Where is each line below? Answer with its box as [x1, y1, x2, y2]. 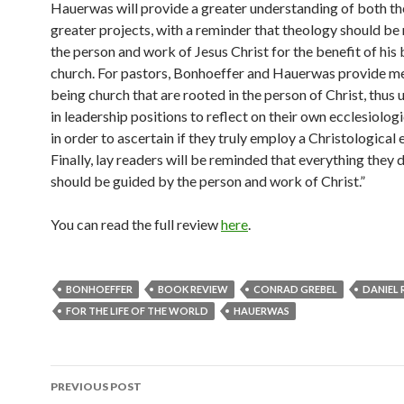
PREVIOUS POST [50, 380, 142, 393]
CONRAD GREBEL [253, 283, 337, 295]
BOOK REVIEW [158, 283, 228, 295]
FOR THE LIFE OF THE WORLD [66, 305, 208, 317]
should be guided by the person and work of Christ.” [50, 172, 365, 189]
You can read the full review [50, 216, 221, 233]
